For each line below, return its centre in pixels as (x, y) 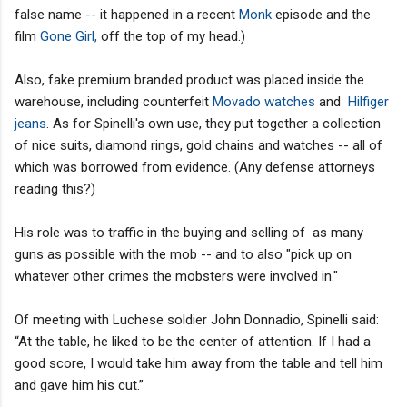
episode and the (323, 14)
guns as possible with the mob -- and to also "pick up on (183, 254)
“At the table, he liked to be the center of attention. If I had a (193, 341)
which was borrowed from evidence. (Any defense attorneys (195, 167)
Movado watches (264, 101)
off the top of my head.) (171, 36)
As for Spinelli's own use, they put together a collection (215, 123)
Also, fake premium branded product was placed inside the (189, 79)
